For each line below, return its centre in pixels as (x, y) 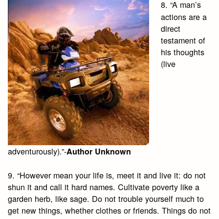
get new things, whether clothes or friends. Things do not (109, 210)
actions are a (184, 17)
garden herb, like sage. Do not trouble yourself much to (106, 199)
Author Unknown (99, 152)
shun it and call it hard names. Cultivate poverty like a (104, 187)
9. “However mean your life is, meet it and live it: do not (107, 175)
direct (171, 29)
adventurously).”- (37, 151)
